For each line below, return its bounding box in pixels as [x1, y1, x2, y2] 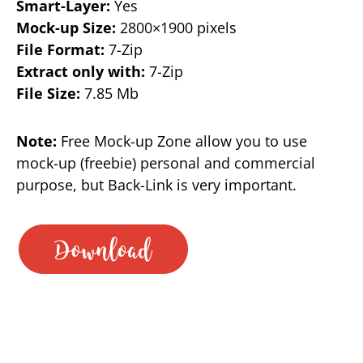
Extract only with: [16, 61, 145, 81]
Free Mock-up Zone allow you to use [57, 130, 307, 151]
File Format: [16, 39, 105, 59]
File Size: [16, 83, 80, 103]
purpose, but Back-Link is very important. [16, 174, 297, 194]
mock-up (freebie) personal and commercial [16, 152, 315, 173]
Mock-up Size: [16, 17, 116, 37]
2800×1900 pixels [116, 17, 237, 37]
